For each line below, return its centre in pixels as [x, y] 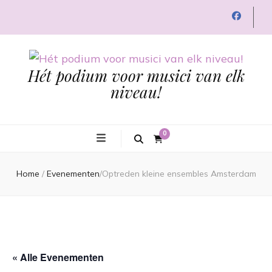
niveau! [136, 92]
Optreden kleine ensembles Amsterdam [179, 174]
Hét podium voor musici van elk [136, 76]
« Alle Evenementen [58, 257]
